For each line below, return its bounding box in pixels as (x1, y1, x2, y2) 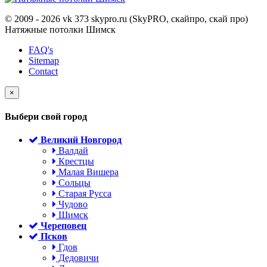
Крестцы (56, 156, 94, 167)
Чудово (56, 199, 88, 210)
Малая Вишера (56, 167, 119, 178)
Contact (29, 66, 58, 76)
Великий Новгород (41, 135, 122, 145)
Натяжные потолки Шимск (5, 24, 116, 35)
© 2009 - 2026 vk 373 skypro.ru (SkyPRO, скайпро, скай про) (5, 13, 248, 24)
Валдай (56, 145, 88, 156)
